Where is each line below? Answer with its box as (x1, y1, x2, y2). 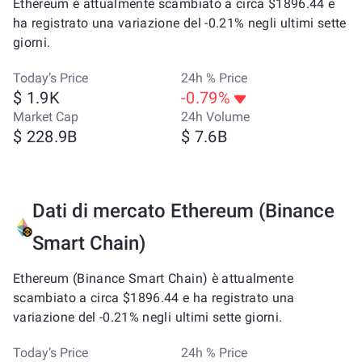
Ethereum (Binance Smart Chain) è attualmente (13, 271, 293, 286)
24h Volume (181, 109, 250, 124)
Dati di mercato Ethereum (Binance (32, 200, 335, 222)
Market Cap (13, 109, 78, 124)
